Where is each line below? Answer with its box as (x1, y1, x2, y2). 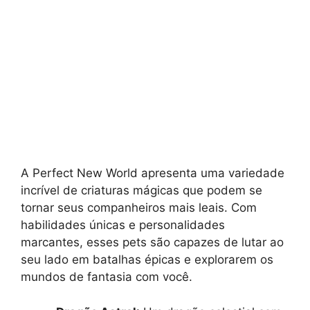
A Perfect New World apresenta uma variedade (21, 166, 284, 181)
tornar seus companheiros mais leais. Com (21, 201, 257, 215)
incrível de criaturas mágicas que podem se (21, 183, 262, 198)
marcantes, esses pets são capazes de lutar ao (21, 235, 284, 250)
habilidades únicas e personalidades (21, 218, 225, 232)
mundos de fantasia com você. (21, 270, 192, 284)
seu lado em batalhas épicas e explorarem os (21, 253, 273, 267)
